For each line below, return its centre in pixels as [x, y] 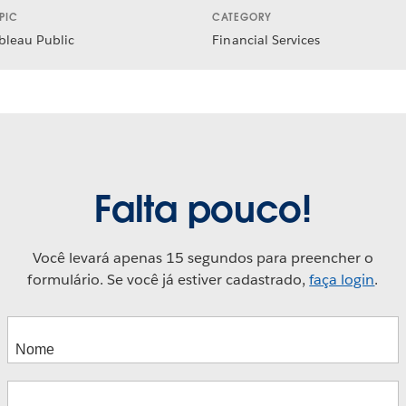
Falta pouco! [203, 210]
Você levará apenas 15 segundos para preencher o [203, 258]
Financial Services [266, 39]
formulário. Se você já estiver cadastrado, [169, 280]
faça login [342, 280]
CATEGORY [242, 18]
